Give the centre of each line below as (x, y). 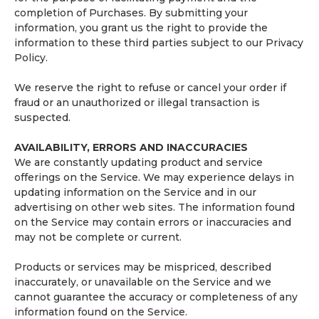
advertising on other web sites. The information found (155, 207)
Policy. (31, 58)
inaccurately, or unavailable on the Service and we (143, 282)
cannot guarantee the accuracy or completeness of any (156, 297)
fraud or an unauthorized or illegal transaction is (137, 103)
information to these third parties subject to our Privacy (159, 43)
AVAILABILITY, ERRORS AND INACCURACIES (131, 147)
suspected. (42, 117)
